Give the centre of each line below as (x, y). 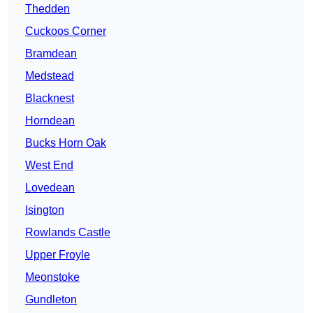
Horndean (50, 121)
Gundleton (51, 300)
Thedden (48, 9)
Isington (45, 210)
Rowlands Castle (68, 233)
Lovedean (50, 188)
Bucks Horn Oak (66, 143)
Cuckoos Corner (66, 31)
